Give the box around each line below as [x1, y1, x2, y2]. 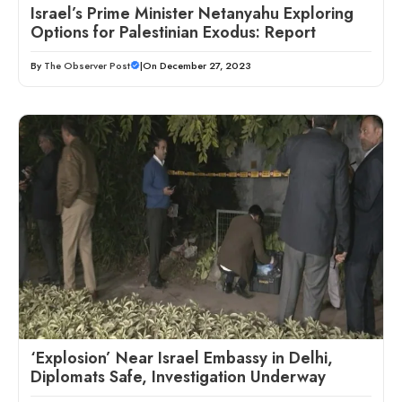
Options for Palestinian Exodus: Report [31, 20, 316, 44]
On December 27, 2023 [143, 57, 251, 73]
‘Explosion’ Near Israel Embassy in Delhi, [31, 345, 333, 370]
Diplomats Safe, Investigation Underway [31, 364, 326, 389]
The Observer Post [44, 57, 130, 73]
